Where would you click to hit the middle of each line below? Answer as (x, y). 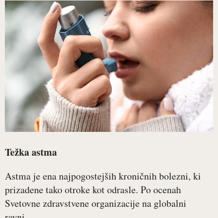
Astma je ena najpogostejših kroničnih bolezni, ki (103, 176)
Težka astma (31, 152)
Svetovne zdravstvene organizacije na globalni (96, 203)
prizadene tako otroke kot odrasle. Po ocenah (93, 190)
